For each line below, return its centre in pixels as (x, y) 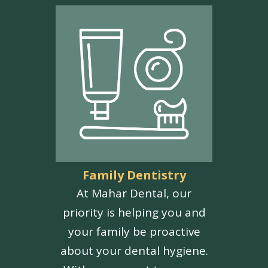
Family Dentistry (134, 175)
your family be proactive (134, 232)
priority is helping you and (134, 213)
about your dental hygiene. (134, 251)
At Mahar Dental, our (134, 194)
